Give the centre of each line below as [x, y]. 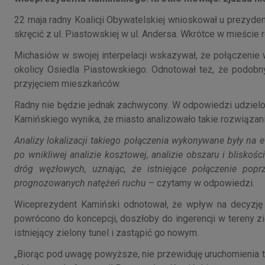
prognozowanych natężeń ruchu [80, 183]
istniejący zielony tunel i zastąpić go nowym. [106, 232]
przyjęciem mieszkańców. [67, 83]
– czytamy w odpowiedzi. [200, 183]
